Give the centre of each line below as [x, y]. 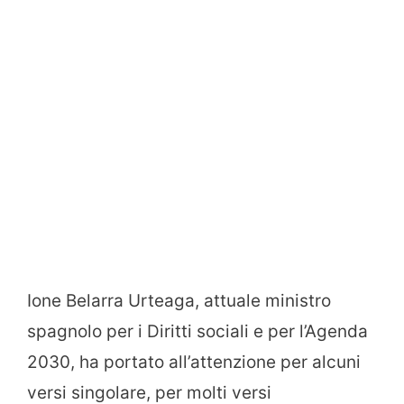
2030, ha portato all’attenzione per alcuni [194, 362]
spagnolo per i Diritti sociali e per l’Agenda [197, 331]
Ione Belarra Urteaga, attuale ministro [179, 300]
